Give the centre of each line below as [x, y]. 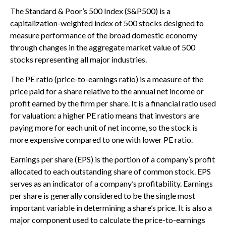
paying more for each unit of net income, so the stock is [104, 128]
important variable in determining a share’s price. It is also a [111, 208]
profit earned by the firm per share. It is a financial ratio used [113, 103]
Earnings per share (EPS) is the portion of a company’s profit [112, 159]
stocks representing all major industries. [78, 60]
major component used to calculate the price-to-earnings [108, 220]
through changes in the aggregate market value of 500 [103, 47]
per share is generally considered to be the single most [103, 196]
